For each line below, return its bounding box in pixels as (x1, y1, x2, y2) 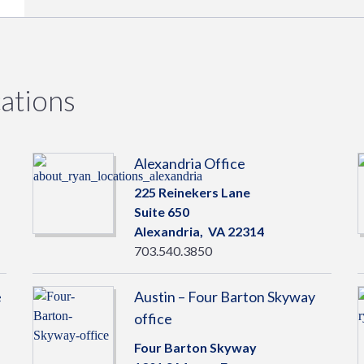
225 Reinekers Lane (133, 184, 250, 200)
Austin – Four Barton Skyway (133, 288, 315, 305)
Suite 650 (133, 204, 189, 219)
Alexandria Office (133, 154, 245, 172)
